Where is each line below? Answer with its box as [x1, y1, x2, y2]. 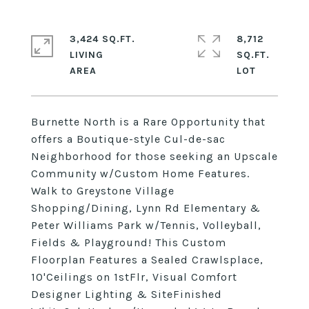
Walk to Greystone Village [31, 184, 175, 197]
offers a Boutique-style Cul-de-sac [31, 132, 226, 146]
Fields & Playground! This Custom [31, 236, 226, 249]
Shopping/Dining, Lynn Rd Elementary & [31, 201, 261, 215]
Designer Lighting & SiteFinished [31, 288, 222, 301]
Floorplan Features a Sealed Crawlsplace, [31, 253, 263, 266]
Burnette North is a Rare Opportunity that [31, 115, 266, 128]
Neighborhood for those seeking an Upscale [31, 150, 278, 163]
